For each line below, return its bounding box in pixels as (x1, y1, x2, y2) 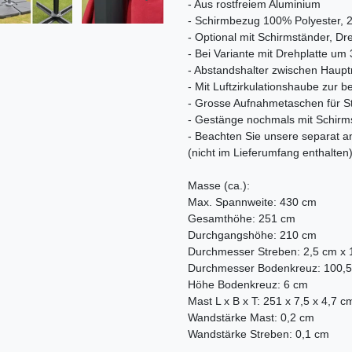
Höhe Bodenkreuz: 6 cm (188, 278, 308, 291)
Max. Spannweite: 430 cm (188, 196, 317, 209)
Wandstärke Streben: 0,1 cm (188, 328, 329, 341)
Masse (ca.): (188, 179, 250, 192)
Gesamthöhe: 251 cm (188, 212, 295, 225)
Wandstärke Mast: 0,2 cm (188, 311, 314, 324)
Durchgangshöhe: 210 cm (188, 229, 317, 242)
